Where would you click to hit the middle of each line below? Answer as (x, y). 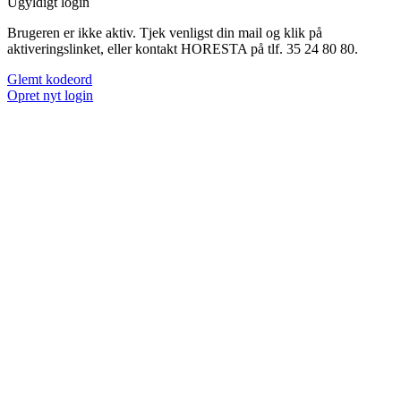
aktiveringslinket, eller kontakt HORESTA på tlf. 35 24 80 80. (183, 49)
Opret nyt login (50, 96)
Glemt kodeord (50, 80)
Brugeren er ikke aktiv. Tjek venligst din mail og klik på (165, 33)
